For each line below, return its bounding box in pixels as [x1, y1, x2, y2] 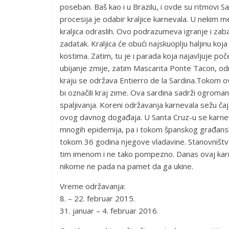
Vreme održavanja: [60, 181, 125, 191]
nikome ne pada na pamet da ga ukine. [60, 161, 193, 171]
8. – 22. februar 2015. [60, 193, 135, 203]
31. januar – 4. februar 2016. [60, 205, 158, 216]
